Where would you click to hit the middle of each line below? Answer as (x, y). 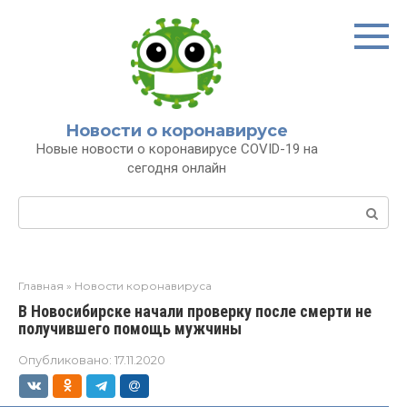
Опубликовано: (65, 360)
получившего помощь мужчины (130, 328)
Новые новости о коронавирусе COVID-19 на (177, 149)
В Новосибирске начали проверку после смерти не (195, 311)
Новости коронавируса (143, 286)
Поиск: (43, 206)
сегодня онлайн (177, 168)
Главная (41, 286)
